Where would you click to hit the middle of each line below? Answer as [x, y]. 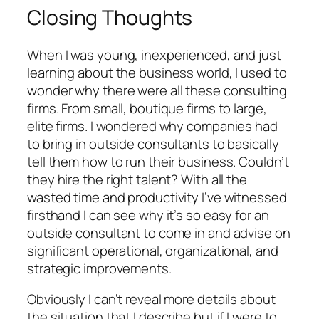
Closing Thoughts [110, 17]
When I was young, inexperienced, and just [154, 54]
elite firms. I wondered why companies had [152, 126]
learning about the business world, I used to [157, 72]
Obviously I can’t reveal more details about [151, 299]
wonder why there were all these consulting [157, 90]
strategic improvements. [99, 268]
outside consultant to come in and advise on [159, 232]
